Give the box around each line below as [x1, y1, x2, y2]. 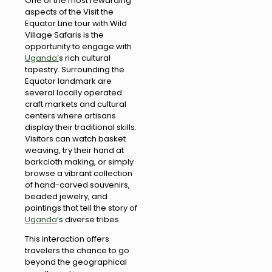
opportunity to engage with [25, 40, 132, 52]
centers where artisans [25, 109, 116, 121]
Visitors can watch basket [25, 132, 126, 144]
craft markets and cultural [25, 98, 126, 110]
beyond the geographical [25, 256, 127, 268]
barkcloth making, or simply [25, 155, 134, 168]
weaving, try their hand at [25, 144, 124, 156]
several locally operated [25, 86, 122, 98]
